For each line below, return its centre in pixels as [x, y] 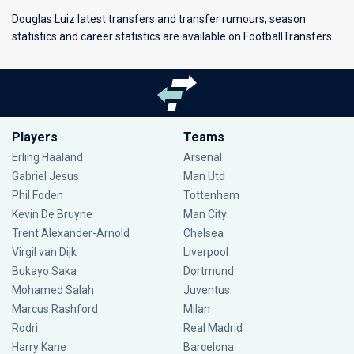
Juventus [206, 290]
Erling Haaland [47, 157]
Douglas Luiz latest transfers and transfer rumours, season [159, 19]
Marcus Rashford [55, 309]
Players [35, 137]
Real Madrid [213, 328]
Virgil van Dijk [45, 252]
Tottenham [211, 195]
